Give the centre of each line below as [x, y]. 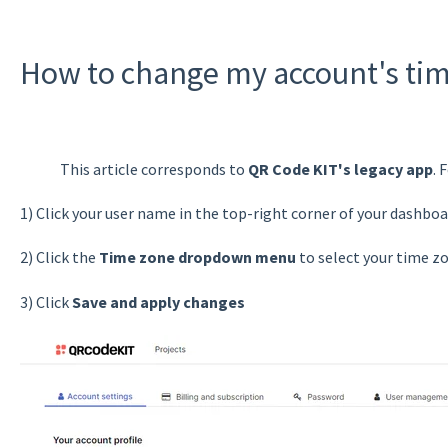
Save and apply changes [158, 301]
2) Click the [59, 257]
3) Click [45, 301]
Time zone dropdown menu [197, 257]
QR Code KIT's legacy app [340, 168]
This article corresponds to [153, 168]
